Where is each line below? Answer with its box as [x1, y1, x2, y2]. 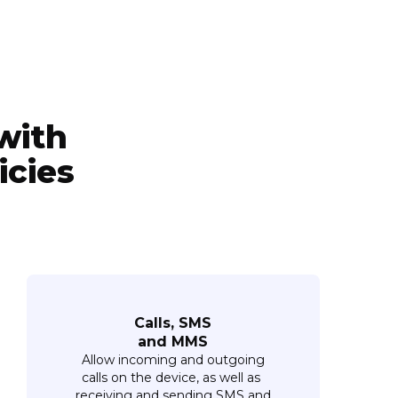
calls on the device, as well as [82, 369, 265, 386]
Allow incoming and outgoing [81, 351, 265, 368]
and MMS [138, 332, 209, 350]
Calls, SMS [134, 314, 212, 331]
